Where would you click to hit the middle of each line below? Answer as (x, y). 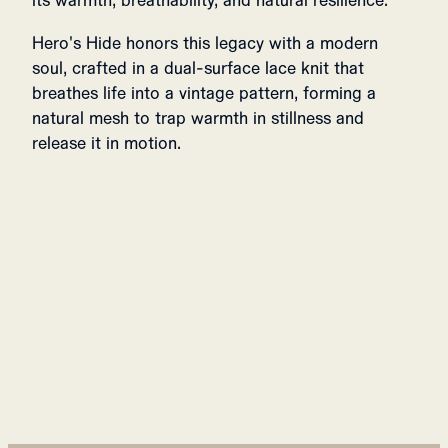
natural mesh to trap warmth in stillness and (198, 118)
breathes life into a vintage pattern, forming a (204, 93)
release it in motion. (106, 143)
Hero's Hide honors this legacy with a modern (205, 43)
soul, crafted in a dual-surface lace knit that (198, 68)
